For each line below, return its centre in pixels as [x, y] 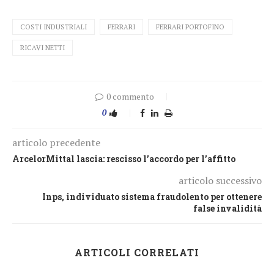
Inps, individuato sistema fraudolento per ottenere [152, 197]
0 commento [130, 97]
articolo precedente [56, 143]
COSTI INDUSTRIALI [54, 27]
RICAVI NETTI [43, 48]
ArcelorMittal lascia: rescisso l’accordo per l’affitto [124, 159]
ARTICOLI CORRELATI [137, 253]
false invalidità [228, 209]
